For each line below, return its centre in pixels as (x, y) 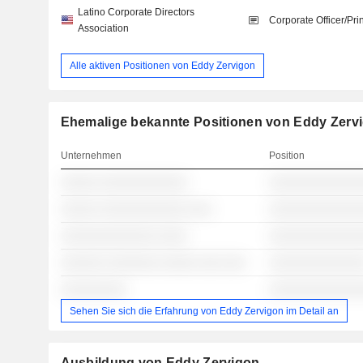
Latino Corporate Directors (136, 12)
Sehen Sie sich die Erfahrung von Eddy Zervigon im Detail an (204, 311)
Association (103, 28)
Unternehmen (91, 156)
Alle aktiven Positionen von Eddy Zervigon (162, 65)
